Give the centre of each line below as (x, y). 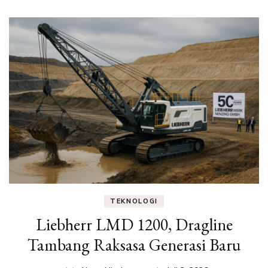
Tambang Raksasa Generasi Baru (134, 245)
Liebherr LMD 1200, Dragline (134, 225)
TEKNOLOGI (134, 201)
